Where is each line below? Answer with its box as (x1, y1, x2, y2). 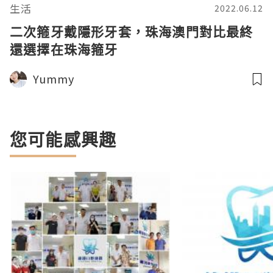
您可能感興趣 (10, 128, 117, 151)
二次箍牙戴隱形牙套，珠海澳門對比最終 (10, 23, 253, 40)
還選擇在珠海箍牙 (10, 41, 118, 58)
